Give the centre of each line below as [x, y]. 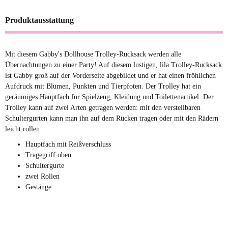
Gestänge [38, 187]
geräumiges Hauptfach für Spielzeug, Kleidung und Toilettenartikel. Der [109, 97]
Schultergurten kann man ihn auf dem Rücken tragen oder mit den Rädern [112, 119]
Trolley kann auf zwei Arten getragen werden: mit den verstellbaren [103, 108]
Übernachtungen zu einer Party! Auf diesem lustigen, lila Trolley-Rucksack [113, 65]
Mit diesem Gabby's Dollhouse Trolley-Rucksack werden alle [93, 54]
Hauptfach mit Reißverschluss [68, 145]
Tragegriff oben [48, 155]
